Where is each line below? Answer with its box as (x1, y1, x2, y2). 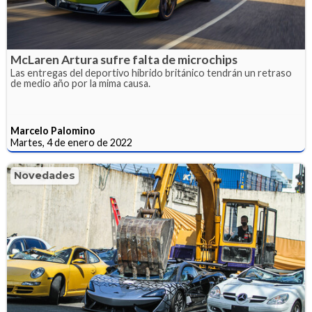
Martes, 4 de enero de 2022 (10, 136, 132, 149)
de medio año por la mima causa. (10, 77, 150, 90)
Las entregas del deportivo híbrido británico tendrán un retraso (10, 67, 292, 79)
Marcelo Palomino (10, 125, 95, 137)
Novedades (14, 169, 75, 182)
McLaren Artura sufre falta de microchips (10, 52, 237, 68)
